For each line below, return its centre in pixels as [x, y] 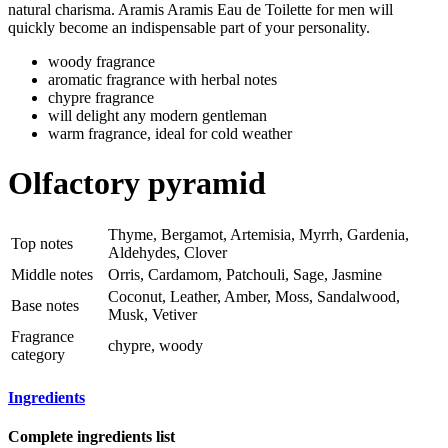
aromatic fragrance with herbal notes [162, 80]
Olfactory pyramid [137, 182]
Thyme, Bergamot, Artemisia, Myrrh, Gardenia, [258, 235]
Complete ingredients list [91, 436]
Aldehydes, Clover [167, 253]
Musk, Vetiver [152, 315]
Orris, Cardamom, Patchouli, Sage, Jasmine [245, 275]
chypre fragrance [101, 98]
